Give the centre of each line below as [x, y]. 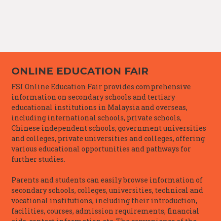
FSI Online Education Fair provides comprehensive [101, 87]
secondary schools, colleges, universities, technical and [107, 190]
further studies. [38, 159]
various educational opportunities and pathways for [101, 149]
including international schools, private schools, [96, 118]
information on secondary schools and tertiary [93, 97]
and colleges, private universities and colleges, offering [108, 139]
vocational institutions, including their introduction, [104, 201]
